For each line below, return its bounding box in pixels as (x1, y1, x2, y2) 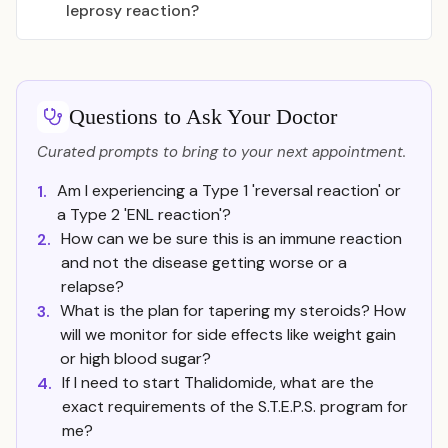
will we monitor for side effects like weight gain (60, 324, 396, 345)
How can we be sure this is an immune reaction (61, 228, 402, 249)
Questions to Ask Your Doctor (69, 104, 337, 129)
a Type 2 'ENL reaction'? (57, 204, 231, 225)
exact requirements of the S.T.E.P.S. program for (62, 396, 408, 417)
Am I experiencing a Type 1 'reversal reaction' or (57, 180, 401, 201)
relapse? (61, 276, 124, 297)
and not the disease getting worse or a (61, 252, 347, 273)
